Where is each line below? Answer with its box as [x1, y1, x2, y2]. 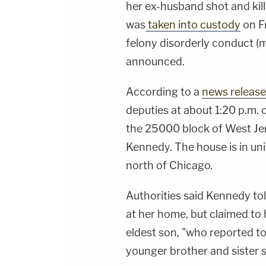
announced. [126, 55, 185, 68]
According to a [126, 85, 202, 99]
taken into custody [145, 18, 240, 31]
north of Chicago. [126, 159, 213, 172]
